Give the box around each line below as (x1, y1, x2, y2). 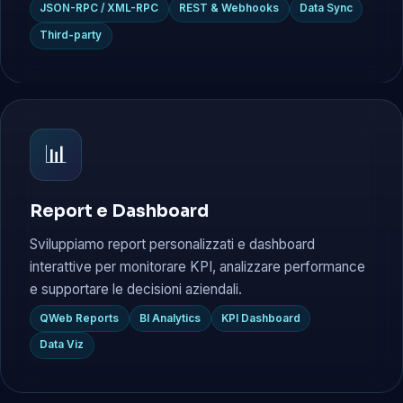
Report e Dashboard (30, 200, 209, 221)
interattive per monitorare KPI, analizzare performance (30, 258, 365, 276)
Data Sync (299, 2, 353, 15)
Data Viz (40, 338, 85, 352)
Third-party (40, 29, 103, 42)
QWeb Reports (40, 311, 120, 325)
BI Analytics (139, 311, 201, 325)
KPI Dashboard (220, 311, 300, 325)
